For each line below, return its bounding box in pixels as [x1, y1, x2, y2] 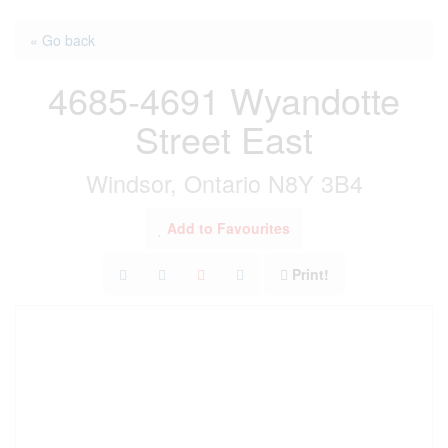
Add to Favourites [167, 218, 290, 238]
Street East [135, 113, 313, 164]
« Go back [30, 30, 95, 50]
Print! [292, 264, 329, 284]
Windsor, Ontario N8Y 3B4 [85, 166, 363, 200]
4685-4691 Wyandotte [48, 74, 400, 125]
